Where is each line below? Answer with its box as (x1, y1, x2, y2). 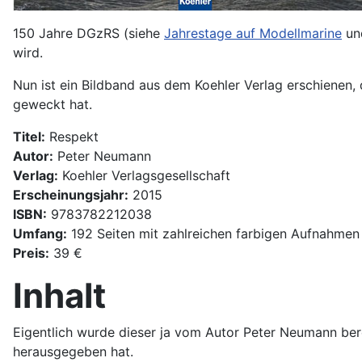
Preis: (13, 244, 49, 261)
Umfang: (13, 225, 67, 242)
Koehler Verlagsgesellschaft (58, 166, 230, 183)
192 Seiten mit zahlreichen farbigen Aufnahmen (67, 225, 360, 242)
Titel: (13, 128, 45, 145)
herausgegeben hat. (13, 343, 133, 360)
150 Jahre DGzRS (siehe (13, 24, 164, 41)
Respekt (45, 128, 99, 145)
